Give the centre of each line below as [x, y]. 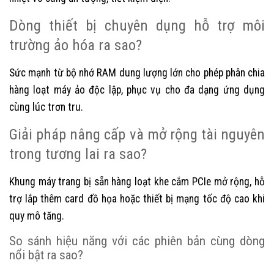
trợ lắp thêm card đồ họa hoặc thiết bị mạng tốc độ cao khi [137, 198]
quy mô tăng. [37, 216]
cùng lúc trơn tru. [46, 107]
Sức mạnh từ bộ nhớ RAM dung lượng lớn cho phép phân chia [137, 72]
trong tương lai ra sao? [78, 154]
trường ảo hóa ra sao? [76, 45]
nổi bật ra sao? [46, 254]
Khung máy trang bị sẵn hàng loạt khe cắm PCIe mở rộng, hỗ [137, 181]
